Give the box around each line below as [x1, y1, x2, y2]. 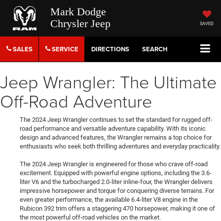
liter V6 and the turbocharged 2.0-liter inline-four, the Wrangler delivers [20, 178, 213, 186]
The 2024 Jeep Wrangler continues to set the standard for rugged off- [20, 116, 213, 124]
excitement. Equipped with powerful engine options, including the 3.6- [20, 169, 212, 177]
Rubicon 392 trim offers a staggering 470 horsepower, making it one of [20, 205, 215, 213]
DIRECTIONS [91, 44, 129, 54]
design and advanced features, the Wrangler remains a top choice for [20, 134, 212, 142]
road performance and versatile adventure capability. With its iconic [20, 125, 206, 133]
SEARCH [142, 44, 168, 54]
